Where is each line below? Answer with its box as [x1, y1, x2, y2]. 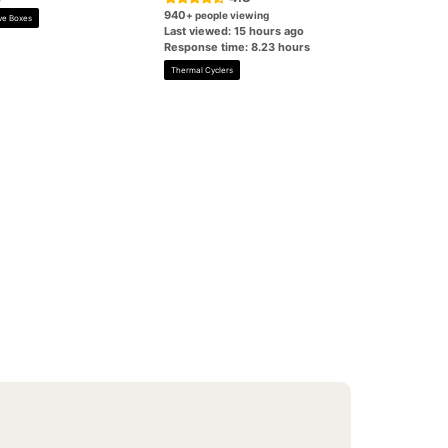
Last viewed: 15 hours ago [164, 24, 305, 38]
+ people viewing [186, 9, 270, 21]
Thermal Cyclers [171, 65, 234, 75]
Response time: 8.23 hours [164, 40, 311, 54]
